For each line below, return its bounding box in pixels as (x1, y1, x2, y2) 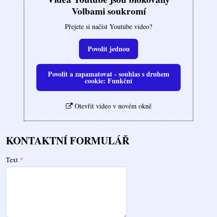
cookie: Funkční (85, 75, 132, 86)
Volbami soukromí (71, 3, 146, 18)
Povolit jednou (87, 43, 130, 54)
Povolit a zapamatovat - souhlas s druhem (47, 68, 170, 79)
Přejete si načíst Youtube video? (65, 21, 152, 31)
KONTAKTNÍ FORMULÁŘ (6, 133, 129, 148)
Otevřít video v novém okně (72, 101, 152, 110)
